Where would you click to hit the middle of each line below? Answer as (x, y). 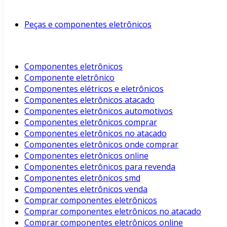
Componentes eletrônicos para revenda (100, 167)
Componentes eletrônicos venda (86, 189)
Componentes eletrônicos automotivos (99, 111)
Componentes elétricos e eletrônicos (94, 89)
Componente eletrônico (69, 78)
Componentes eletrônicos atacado (89, 100)
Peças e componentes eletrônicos (88, 24)
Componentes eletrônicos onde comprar (101, 144)
